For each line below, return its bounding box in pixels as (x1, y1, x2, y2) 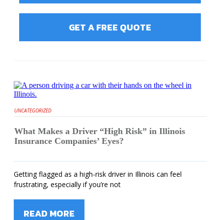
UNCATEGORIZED (14, 107, 52, 114)
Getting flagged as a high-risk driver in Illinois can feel (14, 169, 182, 179)
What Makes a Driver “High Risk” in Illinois (14, 126, 185, 136)
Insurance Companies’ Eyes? (14, 136, 124, 146)
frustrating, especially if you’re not (14, 179, 121, 189)
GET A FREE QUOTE (69, 20, 151, 34)
